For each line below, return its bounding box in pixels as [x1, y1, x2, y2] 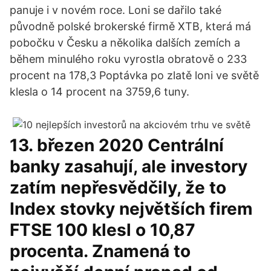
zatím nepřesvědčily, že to [10, 177, 226, 198]
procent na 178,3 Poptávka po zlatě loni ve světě [10, 69, 259, 82]
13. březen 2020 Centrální [10, 135, 224, 155]
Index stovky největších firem [10, 198, 253, 219]
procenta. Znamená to [10, 241, 191, 261]
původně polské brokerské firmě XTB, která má [10, 20, 251, 33]
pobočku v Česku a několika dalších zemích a [10, 36, 240, 49]
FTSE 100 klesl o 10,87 [10, 220, 195, 240]
